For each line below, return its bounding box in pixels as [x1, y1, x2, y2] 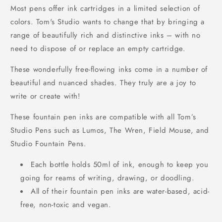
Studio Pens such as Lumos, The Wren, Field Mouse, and [10, 125, 209, 136]
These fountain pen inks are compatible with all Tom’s [10, 111, 196, 123]
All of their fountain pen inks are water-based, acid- [31, 186, 210, 197]
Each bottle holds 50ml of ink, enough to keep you [31, 159, 209, 170]
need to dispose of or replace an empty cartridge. [10, 43, 186, 55]
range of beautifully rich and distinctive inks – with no [10, 30, 201, 41]
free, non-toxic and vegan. [20, 199, 111, 211]
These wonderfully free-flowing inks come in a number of [10, 64, 208, 75]
